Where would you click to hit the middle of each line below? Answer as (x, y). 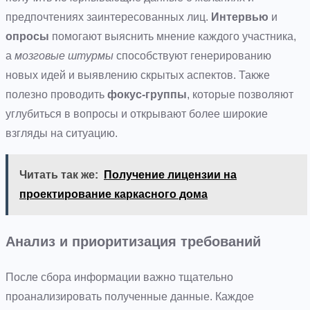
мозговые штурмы (64, 55)
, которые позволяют (240, 94)
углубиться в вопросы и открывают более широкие (137, 113)
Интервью (240, 17)
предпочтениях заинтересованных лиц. (108, 17)
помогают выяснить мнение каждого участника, (173, 36)
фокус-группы (147, 94)
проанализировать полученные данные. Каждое (130, 296)
